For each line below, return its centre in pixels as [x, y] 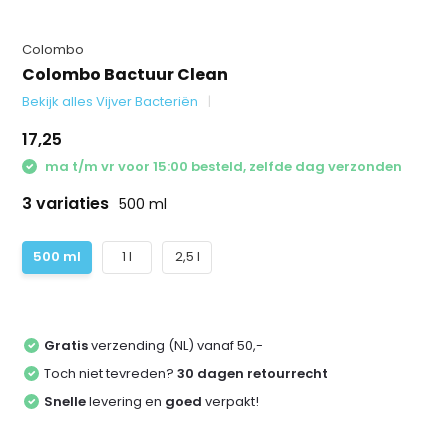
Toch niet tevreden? [111, 373]
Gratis [66, 345]
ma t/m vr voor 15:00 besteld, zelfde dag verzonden [222, 166]
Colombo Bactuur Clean [125, 74]
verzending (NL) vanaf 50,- [176, 345]
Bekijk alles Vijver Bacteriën [110, 101]
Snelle [65, 401]
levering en [126, 401]
